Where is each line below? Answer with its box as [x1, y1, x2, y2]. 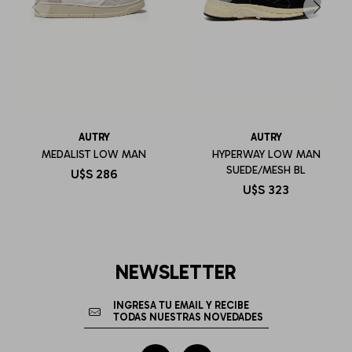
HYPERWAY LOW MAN [211, 147, 321, 161]
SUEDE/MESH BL [226, 163, 306, 177]
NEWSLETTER [115, 259, 236, 284]
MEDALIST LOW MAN [42, 147, 146, 161]
